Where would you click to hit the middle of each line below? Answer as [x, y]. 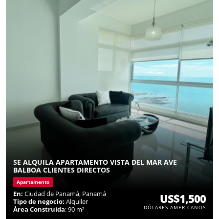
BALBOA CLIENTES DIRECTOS [62, 170]
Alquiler [76, 201]
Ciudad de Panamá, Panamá [65, 193]
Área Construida [39, 209]
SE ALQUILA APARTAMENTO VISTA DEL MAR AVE [95, 162]
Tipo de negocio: [39, 201]
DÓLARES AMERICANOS [175, 207]
